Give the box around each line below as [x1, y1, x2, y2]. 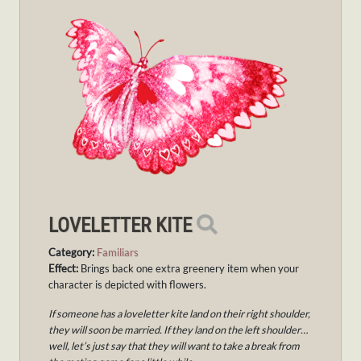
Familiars [97, 246, 139, 259]
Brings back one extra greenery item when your [81, 262, 299, 276]
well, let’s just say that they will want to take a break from [48, 339, 300, 353]
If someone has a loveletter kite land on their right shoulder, [48, 307, 310, 321]
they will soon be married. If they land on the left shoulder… [48, 323, 308, 337]
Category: [48, 246, 94, 259]
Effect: [48, 262, 81, 276]
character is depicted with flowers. [48, 278, 206, 292]
